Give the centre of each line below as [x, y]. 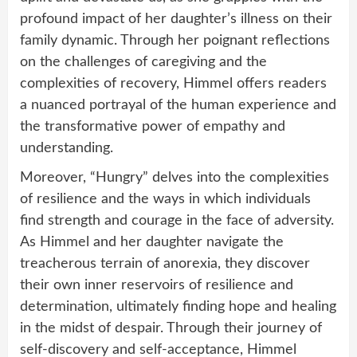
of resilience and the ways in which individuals [165, 200]
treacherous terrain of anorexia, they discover [165, 264]
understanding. [67, 149]
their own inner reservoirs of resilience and [157, 286]
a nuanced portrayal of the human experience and [178, 106]
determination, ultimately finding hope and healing [178, 307]
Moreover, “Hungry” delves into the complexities [175, 178]
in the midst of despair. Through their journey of [171, 329]
